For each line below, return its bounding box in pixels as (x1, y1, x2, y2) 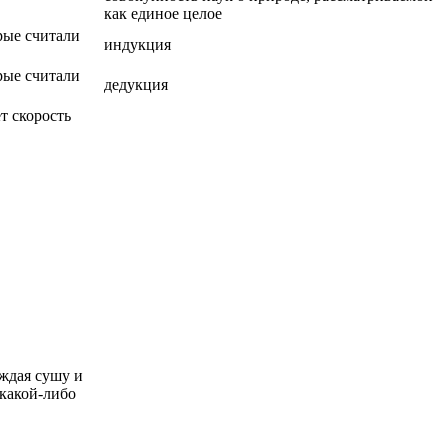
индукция (104, 35, 171, 53)
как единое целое (104, 4, 222, 22)
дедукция (104, 75, 168, 93)
